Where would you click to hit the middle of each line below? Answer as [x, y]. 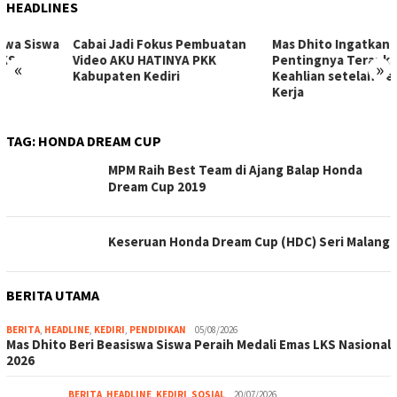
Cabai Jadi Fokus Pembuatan [93, 44]
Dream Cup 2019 [157, 187]
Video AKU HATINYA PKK [78, 60]
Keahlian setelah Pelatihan [288, 76]
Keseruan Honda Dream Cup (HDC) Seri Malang [249, 241]
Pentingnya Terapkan [272, 60]
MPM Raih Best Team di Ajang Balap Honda [235, 170]
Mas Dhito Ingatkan [264, 44]
